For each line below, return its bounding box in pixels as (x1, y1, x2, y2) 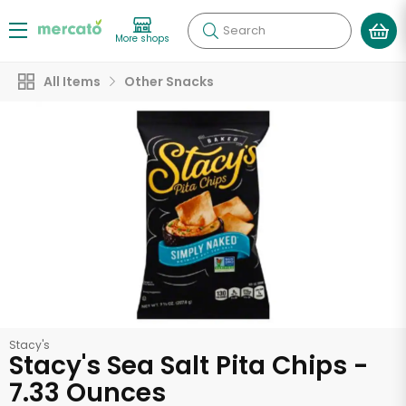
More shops (115, 31, 169, 45)
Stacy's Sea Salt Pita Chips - (9, 348, 368, 383)
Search (223, 22, 266, 39)
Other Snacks (124, 72, 214, 91)
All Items (43, 72, 101, 91)
